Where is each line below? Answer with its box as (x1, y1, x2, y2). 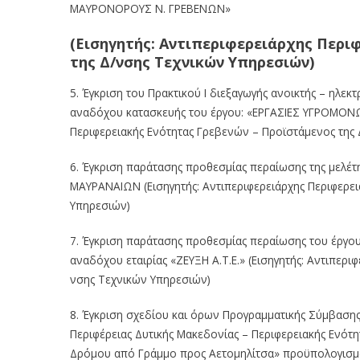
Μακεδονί (177, 325, 227, 342)
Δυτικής (135, 325, 174, 342)
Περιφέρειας (70, 325, 132, 342)
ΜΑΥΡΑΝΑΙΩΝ (70, 178, 141, 194)
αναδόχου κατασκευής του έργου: (70, 104, 243, 120)
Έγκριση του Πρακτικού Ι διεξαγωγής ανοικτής (82, 84, 316, 100)
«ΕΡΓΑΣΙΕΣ (247, 104, 300, 120)
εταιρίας (126, 252, 167, 268)
